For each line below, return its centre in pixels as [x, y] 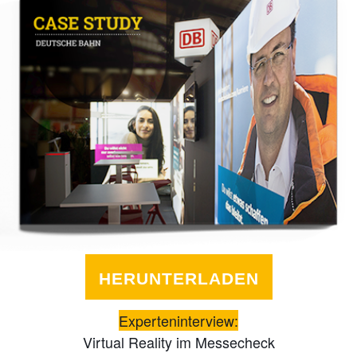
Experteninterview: [178, 321]
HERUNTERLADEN [178, 279]
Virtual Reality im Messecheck [178, 342]
